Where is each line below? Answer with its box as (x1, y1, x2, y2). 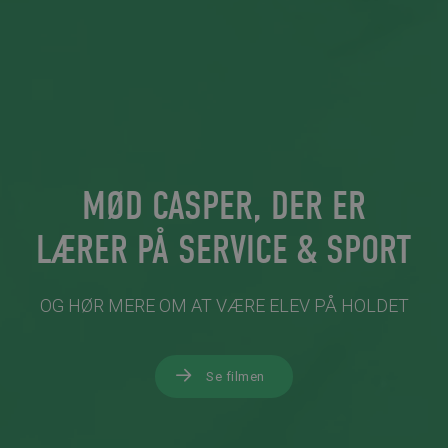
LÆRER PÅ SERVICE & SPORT (36, 226, 412, 273)
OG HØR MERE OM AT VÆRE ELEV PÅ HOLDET (39, 294, 409, 316)
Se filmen (206, 368, 265, 384)
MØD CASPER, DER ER (82, 182, 366, 229)
